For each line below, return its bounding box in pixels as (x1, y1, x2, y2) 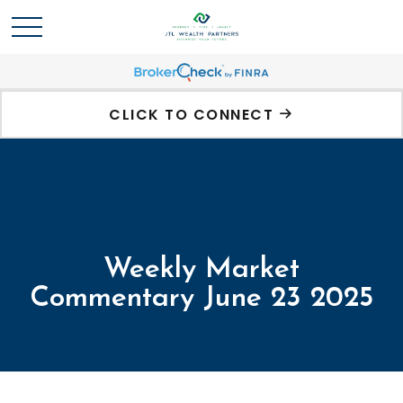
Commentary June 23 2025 (30, 284, 373, 313)
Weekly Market (103, 255, 300, 284)
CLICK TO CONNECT (109, 104, 274, 125)
